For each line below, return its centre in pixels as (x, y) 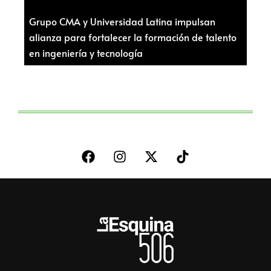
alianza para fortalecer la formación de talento (133, 37)
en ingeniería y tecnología (86, 53)
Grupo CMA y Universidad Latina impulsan (122, 21)
